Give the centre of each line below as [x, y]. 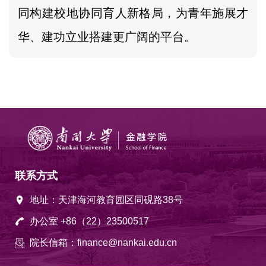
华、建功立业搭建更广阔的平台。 [107, 37]
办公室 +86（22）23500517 [89, 221]
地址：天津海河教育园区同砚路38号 [106, 200]
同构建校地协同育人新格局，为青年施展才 [133, 13]
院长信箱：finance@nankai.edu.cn [103, 243]
